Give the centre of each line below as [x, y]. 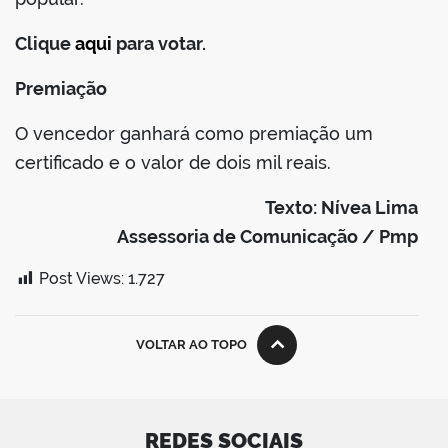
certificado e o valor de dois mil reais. [173, 163]
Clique [45, 44]
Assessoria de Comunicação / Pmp [267, 237]
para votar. [159, 44]
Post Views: [81, 279]
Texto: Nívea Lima [341, 208]
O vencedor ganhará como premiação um [194, 134]
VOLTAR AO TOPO [191, 345]
